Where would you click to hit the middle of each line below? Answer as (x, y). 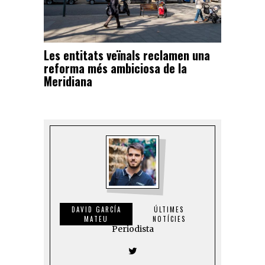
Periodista (132, 229)
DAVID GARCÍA (96, 209)
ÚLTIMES (169, 209)
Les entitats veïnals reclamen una (127, 55)
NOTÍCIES (169, 219)
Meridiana (68, 81)
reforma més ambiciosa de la (115, 68)
